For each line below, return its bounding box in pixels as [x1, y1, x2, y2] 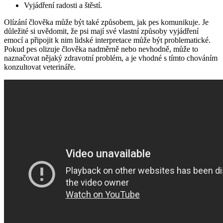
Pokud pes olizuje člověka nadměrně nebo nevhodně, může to [4, 44, 198, 53]
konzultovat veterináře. [4, 62, 76, 71]
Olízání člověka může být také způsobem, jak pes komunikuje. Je [4, 17, 209, 26]
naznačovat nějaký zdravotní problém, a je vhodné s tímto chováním [4, 53, 218, 62]
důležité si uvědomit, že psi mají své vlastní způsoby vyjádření [4, 26, 199, 35]
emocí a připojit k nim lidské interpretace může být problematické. [4, 35, 211, 44]
